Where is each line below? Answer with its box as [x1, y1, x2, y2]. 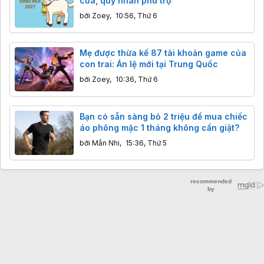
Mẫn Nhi [92, 138, 120, 147]
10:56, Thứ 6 [115, 11, 157, 20]
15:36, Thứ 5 [126, 138, 167, 147]
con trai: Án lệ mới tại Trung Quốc [80, 58, 218, 69]
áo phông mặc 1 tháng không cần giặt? [80, 122, 239, 133]
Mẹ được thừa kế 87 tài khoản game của [80, 47, 246, 58]
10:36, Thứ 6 [115, 74, 158, 84]
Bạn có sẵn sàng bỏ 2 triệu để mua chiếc [80, 111, 247, 121]
